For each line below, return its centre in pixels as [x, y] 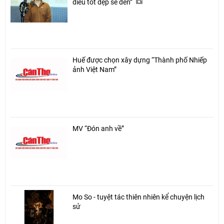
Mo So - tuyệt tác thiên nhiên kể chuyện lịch [138, 197]
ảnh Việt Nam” [94, 69]
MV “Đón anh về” [98, 128]
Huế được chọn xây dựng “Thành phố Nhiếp [140, 60]
